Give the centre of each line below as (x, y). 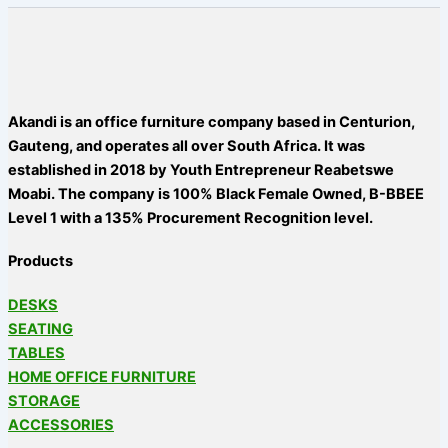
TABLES (36, 352)
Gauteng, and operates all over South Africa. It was (186, 145)
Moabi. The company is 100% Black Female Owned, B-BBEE (216, 193)
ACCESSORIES (61, 424)
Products (40, 261)
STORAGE (44, 400)
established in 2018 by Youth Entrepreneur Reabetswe (201, 169)
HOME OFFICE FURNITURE (102, 376)
